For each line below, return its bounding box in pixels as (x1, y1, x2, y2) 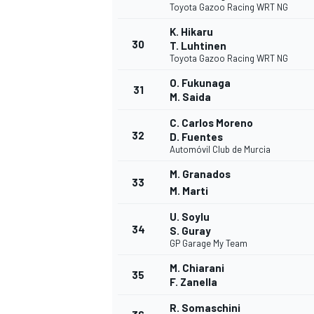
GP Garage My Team (170, 238, 247, 250)
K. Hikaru (170, 25, 213, 39)
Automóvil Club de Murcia (170, 144, 271, 156)
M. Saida (170, 90, 211, 104)
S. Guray (170, 224, 211, 238)
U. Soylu (170, 210, 210, 224)
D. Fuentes (170, 130, 223, 144)
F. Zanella (170, 275, 217, 289)
